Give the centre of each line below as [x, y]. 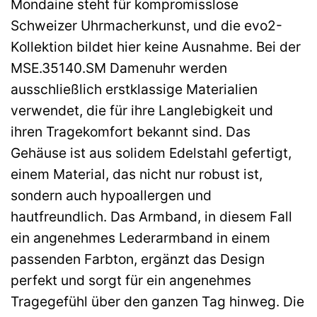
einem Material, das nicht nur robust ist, [137, 174]
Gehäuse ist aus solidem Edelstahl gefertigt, [151, 153]
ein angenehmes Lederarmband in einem [140, 238]
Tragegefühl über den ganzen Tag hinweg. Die [157, 302]
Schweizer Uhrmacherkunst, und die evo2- [146, 26]
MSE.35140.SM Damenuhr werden [119, 68]
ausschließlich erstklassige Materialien [134, 90]
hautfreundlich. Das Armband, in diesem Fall [151, 217]
